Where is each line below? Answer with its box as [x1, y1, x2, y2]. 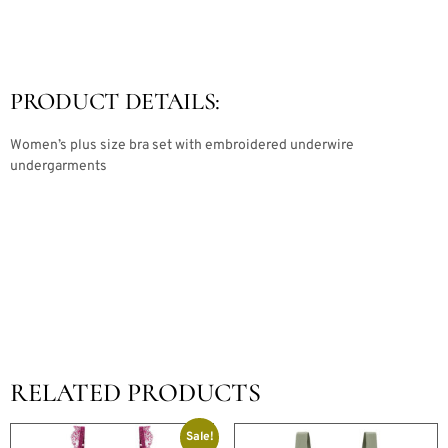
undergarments [10, 157, 107, 175]
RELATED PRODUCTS [10, 376, 261, 408]
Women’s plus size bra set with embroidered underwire [10, 136, 354, 154]
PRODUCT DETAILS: [10, 86, 221, 116]
